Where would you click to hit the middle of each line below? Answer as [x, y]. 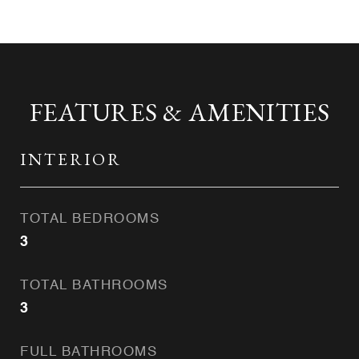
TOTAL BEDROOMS [90, 219]
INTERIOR [71, 159]
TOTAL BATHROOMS [94, 286]
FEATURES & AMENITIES [179, 112]
